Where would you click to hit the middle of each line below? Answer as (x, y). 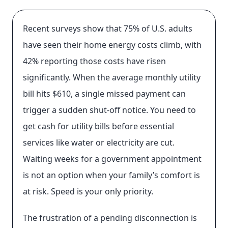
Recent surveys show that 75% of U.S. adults (108, 28)
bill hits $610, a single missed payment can (104, 94)
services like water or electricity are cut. (99, 142)
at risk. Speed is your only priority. (88, 191)
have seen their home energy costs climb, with (112, 45)
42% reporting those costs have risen (94, 61)
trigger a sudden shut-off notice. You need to (109, 110)
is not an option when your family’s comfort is (111, 175)
